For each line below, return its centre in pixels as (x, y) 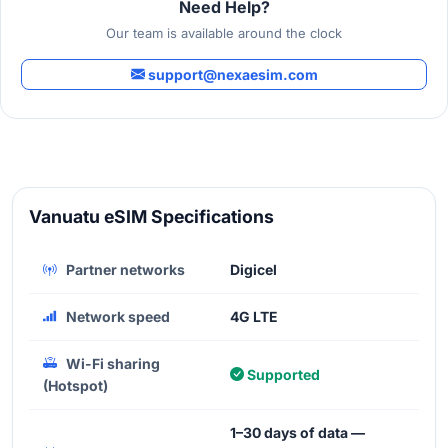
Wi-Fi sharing (111, 363)
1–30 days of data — (297, 432)
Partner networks (124, 269)
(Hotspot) (75, 385)
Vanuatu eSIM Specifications (151, 216)
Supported (282, 374)
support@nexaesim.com (231, 74)
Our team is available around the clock (224, 32)
